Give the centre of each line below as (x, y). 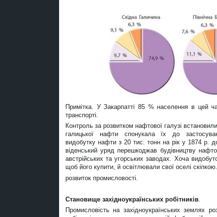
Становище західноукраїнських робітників (132, 199)
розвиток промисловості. (102, 178)
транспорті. (82, 115)
